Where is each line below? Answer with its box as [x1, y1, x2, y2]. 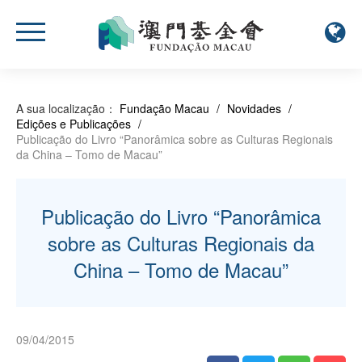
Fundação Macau [120, 99, 209, 116]
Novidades [227, 99, 281, 116]
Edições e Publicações [16, 115, 131, 132]
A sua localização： [16, 99, 116, 116]
